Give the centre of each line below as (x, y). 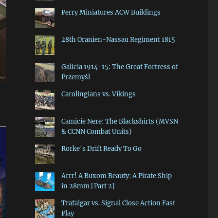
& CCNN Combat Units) (96, 132)
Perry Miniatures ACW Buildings (111, 13)
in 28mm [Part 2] (88, 186)
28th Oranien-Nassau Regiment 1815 (118, 40)
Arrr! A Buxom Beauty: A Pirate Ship (116, 176)
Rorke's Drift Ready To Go (101, 149)
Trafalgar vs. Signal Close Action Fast (118, 203)
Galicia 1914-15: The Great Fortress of (119, 67)
